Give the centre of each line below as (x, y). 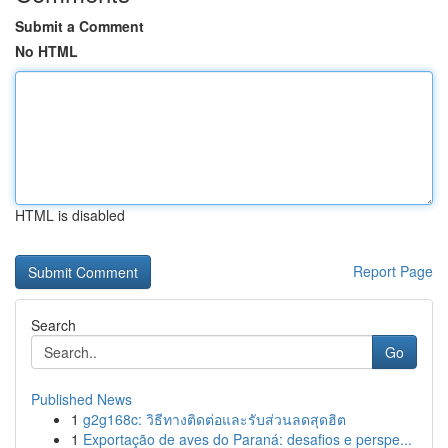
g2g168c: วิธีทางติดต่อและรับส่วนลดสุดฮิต (214, 419)
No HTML (46, 51)
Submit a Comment (79, 26)
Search (53, 325)
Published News (81, 399)
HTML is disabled (70, 215)
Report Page (393, 271)
